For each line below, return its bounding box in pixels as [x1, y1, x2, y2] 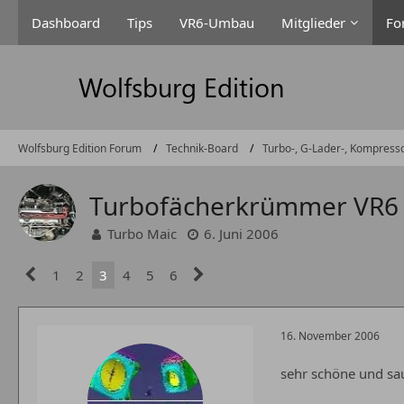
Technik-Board [166, 140, 238, 156]
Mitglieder [281, 14, 345, 32]
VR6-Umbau [179, 14, 254, 32]
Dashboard [32, 14, 100, 32]
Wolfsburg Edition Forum [18, 140, 142, 156]
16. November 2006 [280, 327, 380, 344]
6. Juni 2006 [204, 225, 279, 243]
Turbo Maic [107, 225, 177, 243]
